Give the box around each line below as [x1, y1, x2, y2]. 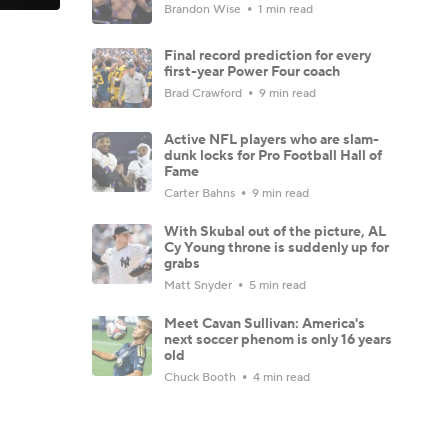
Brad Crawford [164, 85, 245, 101]
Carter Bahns [164, 185, 238, 201]
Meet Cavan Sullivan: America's [164, 314, 365, 333]
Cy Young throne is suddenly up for [164, 238, 389, 257]
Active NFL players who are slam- [164, 130, 379, 149]
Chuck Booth [164, 369, 239, 385]
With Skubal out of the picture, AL [164, 222, 386, 241]
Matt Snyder [164, 277, 235, 293]
